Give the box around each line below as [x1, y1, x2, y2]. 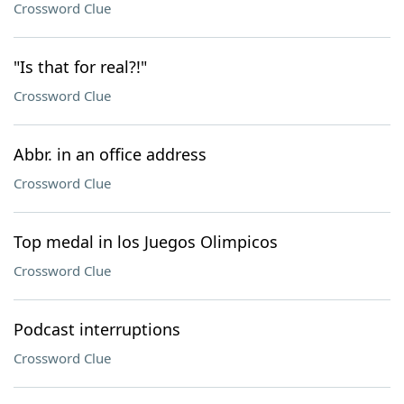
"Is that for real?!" [14, 56, 147, 78]
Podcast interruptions [14, 318, 180, 340]
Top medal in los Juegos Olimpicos [14, 231, 278, 252]
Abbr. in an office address [14, 143, 207, 165]
